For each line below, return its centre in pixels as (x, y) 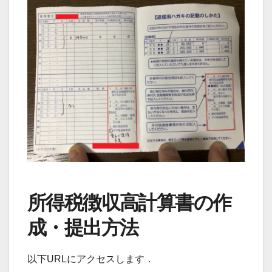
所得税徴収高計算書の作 (129, 203)
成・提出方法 (83, 228)
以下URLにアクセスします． (91, 259)
